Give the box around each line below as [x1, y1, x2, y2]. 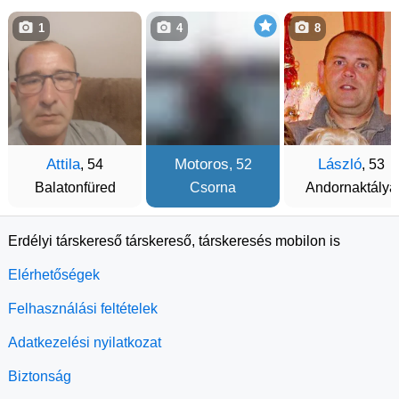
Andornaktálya [305, 180, 397, 196]
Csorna [190, 180, 236, 196]
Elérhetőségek [8, 267, 100, 283]
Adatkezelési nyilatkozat [8, 335, 161, 351]
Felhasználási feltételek [8, 301, 158, 317]
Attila [46, 156, 80, 174]
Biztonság [8, 369, 71, 385]
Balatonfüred [34, 180, 116, 196]
